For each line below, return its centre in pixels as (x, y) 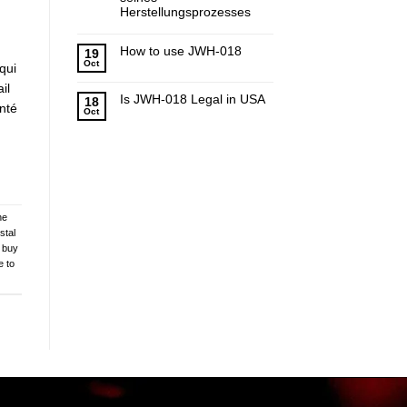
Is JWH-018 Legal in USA (192, 99)
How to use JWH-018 (180, 51)
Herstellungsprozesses (185, 12)
